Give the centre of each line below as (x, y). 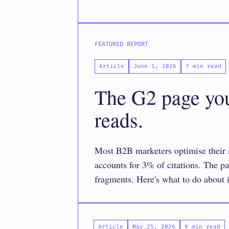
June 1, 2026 (155, 66)
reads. (119, 119)
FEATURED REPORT (121, 44)
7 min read (203, 66)
